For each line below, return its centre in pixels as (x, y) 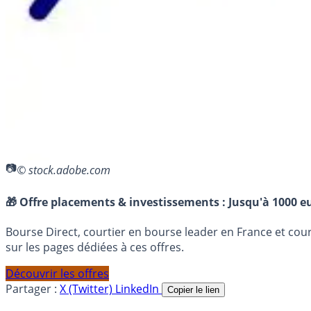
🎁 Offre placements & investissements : (117, 202)
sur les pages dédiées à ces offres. (95, 247)
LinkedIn (138, 288)
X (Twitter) (87, 288)
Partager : (31, 288)
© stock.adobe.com (64, 170)
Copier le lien (193, 289)
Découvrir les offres (57, 273)
